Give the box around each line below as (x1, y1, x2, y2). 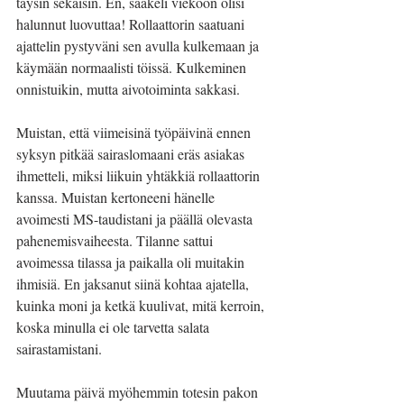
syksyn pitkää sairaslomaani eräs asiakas (16, 144, 248, 163)
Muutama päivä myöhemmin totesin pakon (16, 382, 262, 401)
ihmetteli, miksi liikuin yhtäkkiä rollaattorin (16, 166, 263, 185)
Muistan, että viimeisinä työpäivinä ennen (16, 123, 254, 142)
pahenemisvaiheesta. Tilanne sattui (16, 231, 216, 250)
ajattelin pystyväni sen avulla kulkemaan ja (16, 36, 262, 55)
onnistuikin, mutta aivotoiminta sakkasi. (16, 79, 240, 98)
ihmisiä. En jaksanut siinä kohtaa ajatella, (16, 274, 252, 293)
